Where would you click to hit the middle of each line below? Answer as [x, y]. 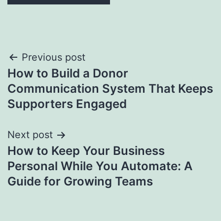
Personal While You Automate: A [100, 166]
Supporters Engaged [67, 104]
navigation [50, 83]
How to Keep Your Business [86, 151]
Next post [30, 135]
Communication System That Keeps [110, 89]
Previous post [54, 57]
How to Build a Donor [68, 74]
